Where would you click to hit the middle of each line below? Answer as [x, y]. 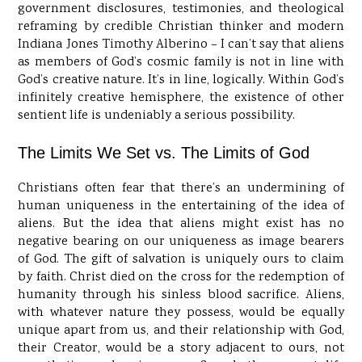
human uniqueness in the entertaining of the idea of [181, 207]
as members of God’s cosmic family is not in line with [181, 63]
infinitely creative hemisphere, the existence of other [181, 99]
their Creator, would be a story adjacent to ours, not [181, 349]
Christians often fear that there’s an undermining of [181, 189]
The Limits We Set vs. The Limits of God [164, 153]
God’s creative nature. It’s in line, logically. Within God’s [181, 81]
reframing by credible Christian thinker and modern [181, 27]
